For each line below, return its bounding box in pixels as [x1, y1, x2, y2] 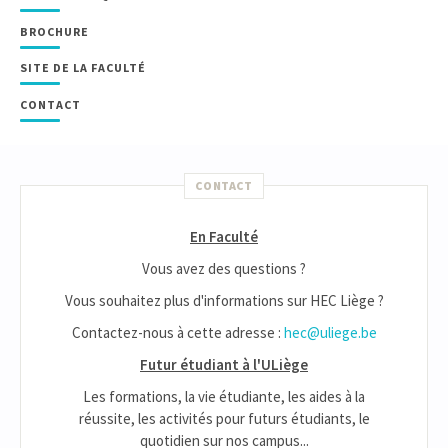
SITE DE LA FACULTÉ [20, 60, 146, 76]
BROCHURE [20, 23, 89, 39]
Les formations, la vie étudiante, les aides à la [83, 387, 365, 407]
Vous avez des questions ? [142, 259, 306, 279]
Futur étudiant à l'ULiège [140, 355, 308, 375]
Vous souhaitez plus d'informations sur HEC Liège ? [64, 291, 384, 311]
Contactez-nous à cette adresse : [71, 323, 284, 343]
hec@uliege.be [283, 323, 377, 343]
